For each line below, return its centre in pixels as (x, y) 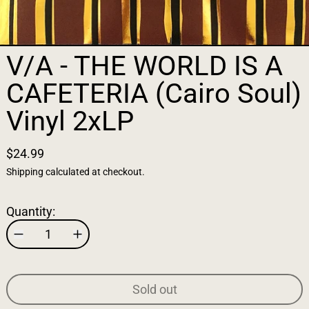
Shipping (25, 172)
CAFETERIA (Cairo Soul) (154, 93)
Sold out (154, 289)
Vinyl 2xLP (70, 121)
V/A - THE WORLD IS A (144, 66)
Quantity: (31, 211)
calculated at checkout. (94, 172)
